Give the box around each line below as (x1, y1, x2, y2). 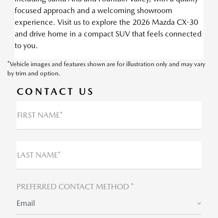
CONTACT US (16, 85, 94, 97)
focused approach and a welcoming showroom (15, 5, 172, 15)
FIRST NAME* (17, 110, 63, 120)
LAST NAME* (17, 150, 61, 160)
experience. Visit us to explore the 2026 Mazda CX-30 (15, 17, 198, 27)
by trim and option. (7, 69, 60, 77)
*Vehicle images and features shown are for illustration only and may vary (7, 60, 205, 68)
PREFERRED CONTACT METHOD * (16, 182, 134, 191)
